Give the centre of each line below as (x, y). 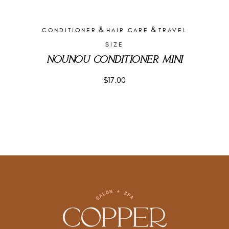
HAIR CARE (128, 30)
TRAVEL (173, 30)
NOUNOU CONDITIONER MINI (114, 60)
